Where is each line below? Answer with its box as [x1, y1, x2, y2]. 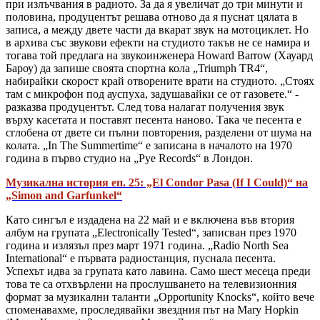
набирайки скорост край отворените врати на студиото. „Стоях [6, 75, 314, 88]
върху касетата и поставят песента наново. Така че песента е [6, 114, 301, 126]
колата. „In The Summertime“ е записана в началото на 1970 [6, 139, 292, 152]
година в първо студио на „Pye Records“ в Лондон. [6, 152, 253, 165]
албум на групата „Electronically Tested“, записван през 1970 [6, 226, 296, 239]
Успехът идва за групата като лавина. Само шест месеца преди [6, 265, 311, 278]
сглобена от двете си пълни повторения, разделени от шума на [6, 126, 311, 139]
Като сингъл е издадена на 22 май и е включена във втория [6, 214, 294, 226]
